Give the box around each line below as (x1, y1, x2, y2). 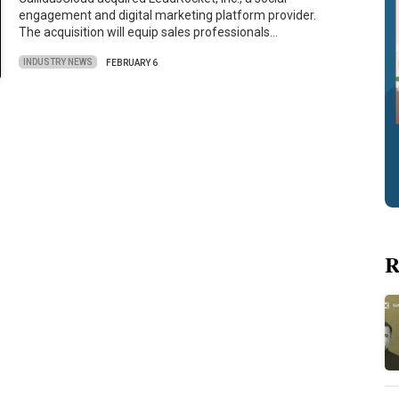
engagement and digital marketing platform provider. (19, 8, 317, 23)
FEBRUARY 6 (106, 57, 159, 68)
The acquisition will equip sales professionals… (19, 25, 279, 40)
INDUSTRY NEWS (23, 57, 94, 68)
